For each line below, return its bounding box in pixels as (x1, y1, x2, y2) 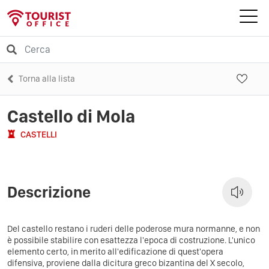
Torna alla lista (19, 73, 75, 84)
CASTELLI (20, 128, 57, 140)
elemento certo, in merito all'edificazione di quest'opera (7, 246, 223, 257)
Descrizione (7, 183, 91, 201)
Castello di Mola (7, 104, 135, 127)
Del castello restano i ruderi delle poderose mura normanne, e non (7, 223, 260, 234)
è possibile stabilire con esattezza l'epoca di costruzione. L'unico (7, 234, 255, 246)
